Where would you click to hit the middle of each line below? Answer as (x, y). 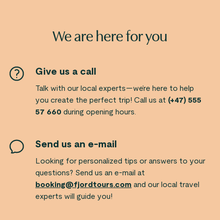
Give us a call (66, 72)
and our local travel (165, 185)
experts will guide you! (74, 196)
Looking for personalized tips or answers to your (120, 161)
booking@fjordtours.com (83, 185)
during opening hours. (99, 112)
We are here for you (110, 36)
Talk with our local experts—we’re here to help (115, 88)
